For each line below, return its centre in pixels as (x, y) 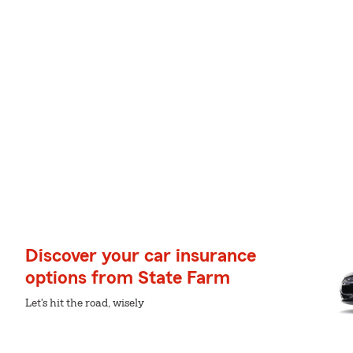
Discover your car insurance (141, 256)
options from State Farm (128, 278)
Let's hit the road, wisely (85, 303)
